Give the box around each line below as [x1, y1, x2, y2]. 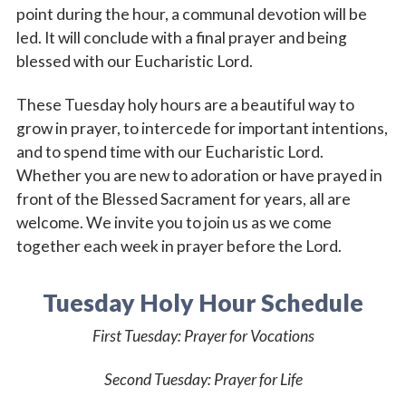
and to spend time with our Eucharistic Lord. [15, 141, 324, 161]
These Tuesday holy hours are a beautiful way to [15, 94, 354, 114]
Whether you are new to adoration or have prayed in [15, 165, 382, 185]
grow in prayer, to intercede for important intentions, [15, 118, 388, 138]
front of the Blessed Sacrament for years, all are [15, 188, 351, 208]
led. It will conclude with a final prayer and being [15, 27, 347, 47]
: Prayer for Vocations [177, 325, 314, 345]
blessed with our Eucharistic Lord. [15, 51, 253, 71]
